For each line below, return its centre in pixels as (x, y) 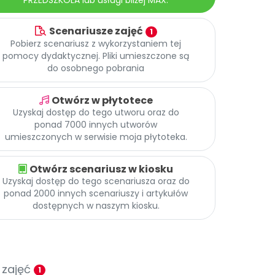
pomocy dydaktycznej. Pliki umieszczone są (96, 56)
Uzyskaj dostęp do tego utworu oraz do (96, 113)
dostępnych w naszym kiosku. (96, 206)
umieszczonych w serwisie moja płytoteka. (96, 137)
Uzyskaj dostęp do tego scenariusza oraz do (96, 181)
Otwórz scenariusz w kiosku (101, 169)
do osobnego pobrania (96, 68)
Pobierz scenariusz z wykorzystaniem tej (96, 43)
